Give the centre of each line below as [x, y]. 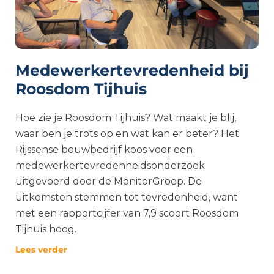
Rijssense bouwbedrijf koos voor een [104, 150]
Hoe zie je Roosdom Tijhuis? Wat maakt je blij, [126, 118]
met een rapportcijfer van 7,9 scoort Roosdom [127, 213]
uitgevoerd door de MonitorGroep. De [109, 181]
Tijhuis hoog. [46, 229]
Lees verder [41, 250]
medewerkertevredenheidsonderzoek [110, 165]
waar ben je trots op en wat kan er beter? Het [127, 134]
